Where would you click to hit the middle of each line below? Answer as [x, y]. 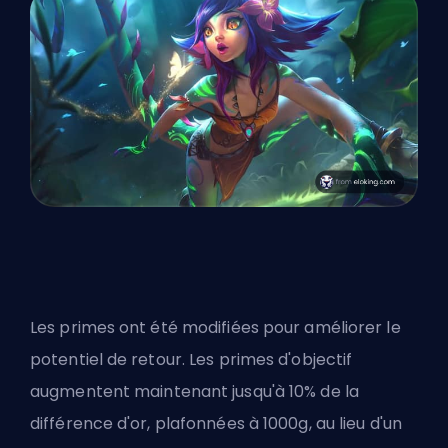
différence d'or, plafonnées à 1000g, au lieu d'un [216, 424]
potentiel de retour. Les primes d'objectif [191, 360]
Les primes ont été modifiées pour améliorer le [215, 328]
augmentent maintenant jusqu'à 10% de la [194, 392]
